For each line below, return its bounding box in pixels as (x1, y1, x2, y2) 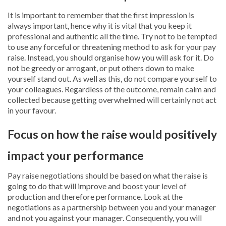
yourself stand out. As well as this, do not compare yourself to (8, 74, 217, 84)
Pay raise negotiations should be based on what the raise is (8, 171, 208, 181)
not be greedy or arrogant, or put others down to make (8, 63, 194, 73)
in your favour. (8, 105, 56, 116)
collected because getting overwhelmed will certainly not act (8, 95, 216, 105)
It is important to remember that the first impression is (8, 10, 194, 20)
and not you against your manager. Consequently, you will (8, 213, 202, 223)
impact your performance (8, 148, 144, 163)
